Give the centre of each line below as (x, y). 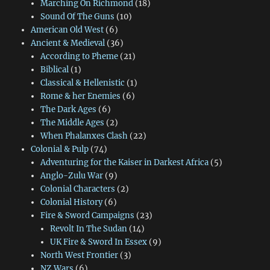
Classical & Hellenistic (82, 83)
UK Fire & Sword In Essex (99, 242)
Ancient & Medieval (67, 43)
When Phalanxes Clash (84, 136)
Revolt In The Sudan (89, 228)
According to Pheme (79, 56)
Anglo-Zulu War (71, 175)
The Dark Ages (68, 109)
